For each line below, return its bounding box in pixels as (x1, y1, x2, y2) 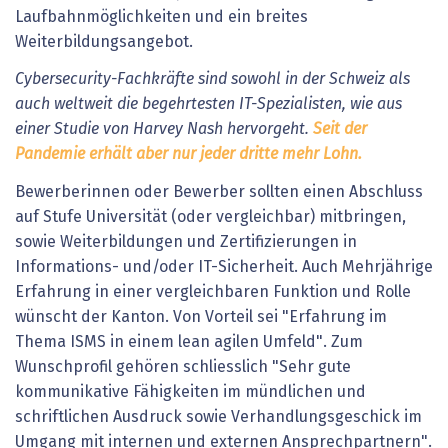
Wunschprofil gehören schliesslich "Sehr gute (15, 358, 351, 375)
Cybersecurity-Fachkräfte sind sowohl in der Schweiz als (15, 71, 410, 88)
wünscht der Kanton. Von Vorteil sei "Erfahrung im (15, 308, 387, 325)
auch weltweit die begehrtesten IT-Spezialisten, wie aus (15, 96, 402, 113)
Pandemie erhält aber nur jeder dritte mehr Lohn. (15, 146, 362, 163)
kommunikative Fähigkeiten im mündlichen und (15, 383, 366, 400)
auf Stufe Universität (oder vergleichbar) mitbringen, (15, 208, 406, 225)
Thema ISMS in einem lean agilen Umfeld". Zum (15, 333, 363, 350)
